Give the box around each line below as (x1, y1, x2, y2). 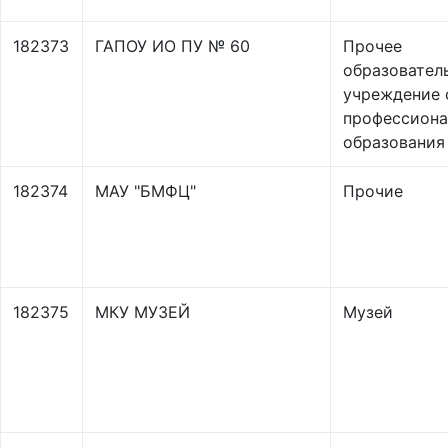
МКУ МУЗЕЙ (95, 302, 190, 322)
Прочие (343, 181, 403, 201)
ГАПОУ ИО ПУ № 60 (95, 36, 250, 56)
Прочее (343, 36, 402, 56)
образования (343, 132, 445, 152)
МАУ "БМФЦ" (95, 181, 196, 201)
